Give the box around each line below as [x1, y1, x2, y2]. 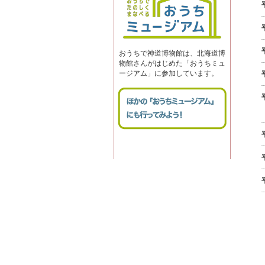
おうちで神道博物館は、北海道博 [119, 49, 225, 57]
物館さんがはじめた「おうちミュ [119, 59, 225, 67]
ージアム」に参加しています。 [119, 69, 218, 77]
